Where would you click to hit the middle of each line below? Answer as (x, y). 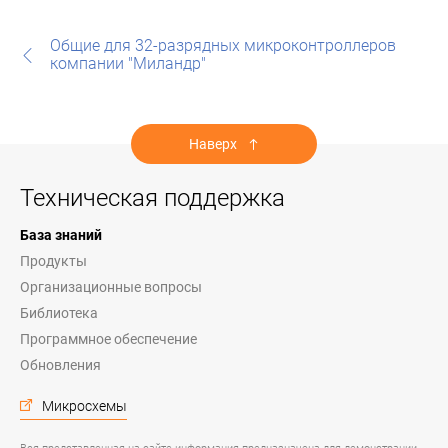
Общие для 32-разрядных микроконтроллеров (223, 45)
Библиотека (59, 313)
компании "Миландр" (128, 63)
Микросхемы (84, 406)
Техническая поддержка (152, 198)
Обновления (60, 365)
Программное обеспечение (108, 339)
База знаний (61, 235)
